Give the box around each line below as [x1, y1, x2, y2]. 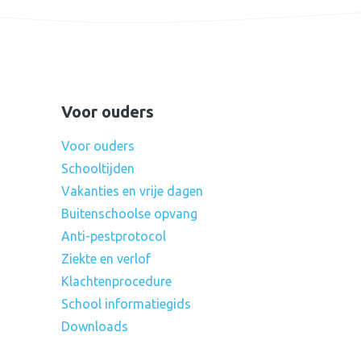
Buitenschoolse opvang [61, 206, 197, 221]
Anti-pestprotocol [61, 229, 166, 243]
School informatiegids [61, 297, 191, 311]
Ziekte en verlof [61, 251, 151, 266]
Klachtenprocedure [61, 274, 172, 288]
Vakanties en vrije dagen [61, 184, 203, 198]
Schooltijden [61, 161, 135, 176]
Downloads [61, 319, 128, 334]
